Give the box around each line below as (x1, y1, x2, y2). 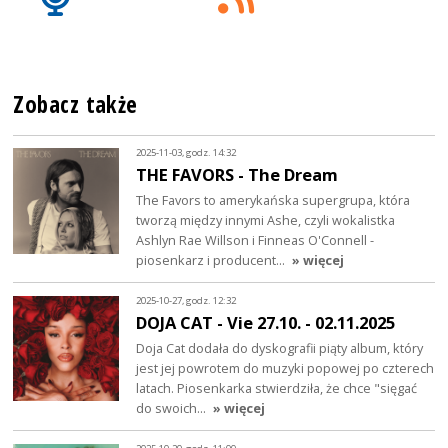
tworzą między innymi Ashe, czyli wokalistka (136, 210, 396, 229)
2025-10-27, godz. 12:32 (136, 294, 237, 308)
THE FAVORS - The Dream (136, 162, 339, 186)
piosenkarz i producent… (136, 250, 289, 269)
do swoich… (136, 398, 210, 417)
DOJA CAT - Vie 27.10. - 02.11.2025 (136, 310, 396, 334)
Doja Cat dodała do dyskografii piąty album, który (136, 338, 424, 357)
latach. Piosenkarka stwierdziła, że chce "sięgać (136, 378, 418, 397)
